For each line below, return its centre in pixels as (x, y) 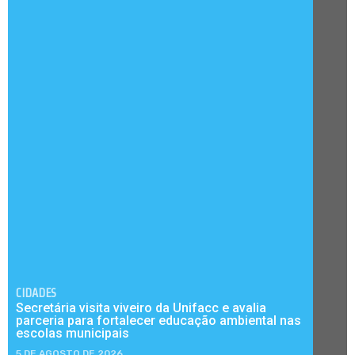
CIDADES (36, 292)
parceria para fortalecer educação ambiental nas (158, 320)
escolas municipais (73, 333)
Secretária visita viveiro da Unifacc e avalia (141, 307)
